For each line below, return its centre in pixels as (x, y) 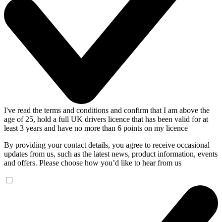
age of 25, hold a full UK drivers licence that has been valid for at (106, 119)
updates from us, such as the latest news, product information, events (111, 154)
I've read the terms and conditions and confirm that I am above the (107, 111)
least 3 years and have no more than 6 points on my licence (96, 128)
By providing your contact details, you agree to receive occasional (107, 145)
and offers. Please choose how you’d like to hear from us (93, 163)
